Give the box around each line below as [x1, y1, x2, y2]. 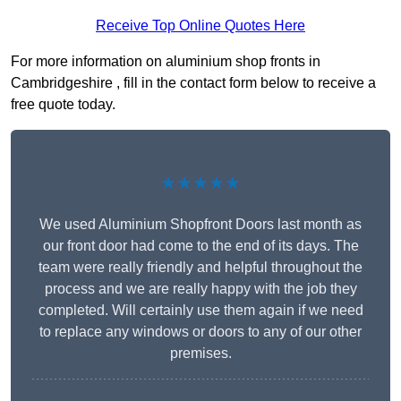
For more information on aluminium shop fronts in [11, 54, 320, 70]
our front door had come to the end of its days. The [42, 238, 359, 254]
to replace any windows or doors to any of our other [39, 324, 362, 340]
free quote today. [11, 97, 115, 113]
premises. [169, 346, 232, 362]
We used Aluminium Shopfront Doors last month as [39, 217, 362, 233]
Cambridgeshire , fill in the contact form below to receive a [11, 75, 376, 91]
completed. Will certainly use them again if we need [38, 303, 363, 319]
